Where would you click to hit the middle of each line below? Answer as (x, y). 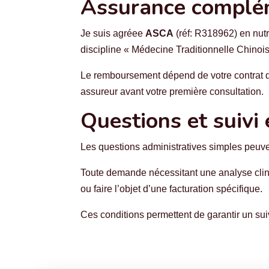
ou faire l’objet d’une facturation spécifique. (172, 189)
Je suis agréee (113, 33)
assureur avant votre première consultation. (172, 91)
